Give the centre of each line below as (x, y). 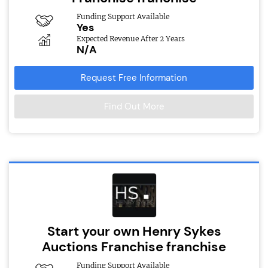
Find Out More (134, 106)
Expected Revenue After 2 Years (130, 38)
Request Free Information (134, 77)
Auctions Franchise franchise (134, 246)
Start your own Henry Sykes (134, 231)
